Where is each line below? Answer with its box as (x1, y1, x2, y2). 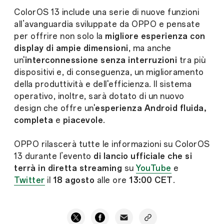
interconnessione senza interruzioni (24, 55, 179, 65)
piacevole (62, 115, 103, 125)
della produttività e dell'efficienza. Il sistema (14, 79, 191, 89)
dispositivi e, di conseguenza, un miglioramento (14, 67, 204, 77)
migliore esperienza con (105, 31, 205, 41)
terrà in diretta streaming (14, 163, 124, 173)
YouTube (136, 163, 171, 173)
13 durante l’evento (14, 151, 91, 161)
